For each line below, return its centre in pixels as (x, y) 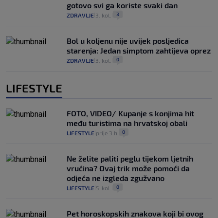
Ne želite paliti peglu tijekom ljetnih (130, 159)
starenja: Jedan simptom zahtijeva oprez (139, 51)
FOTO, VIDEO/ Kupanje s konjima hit (130, 113)
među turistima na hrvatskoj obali (127, 123)
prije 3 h (107, 133)
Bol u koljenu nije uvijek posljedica (128, 41)
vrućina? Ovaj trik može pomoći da (128, 168)
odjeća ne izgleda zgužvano (116, 178)
